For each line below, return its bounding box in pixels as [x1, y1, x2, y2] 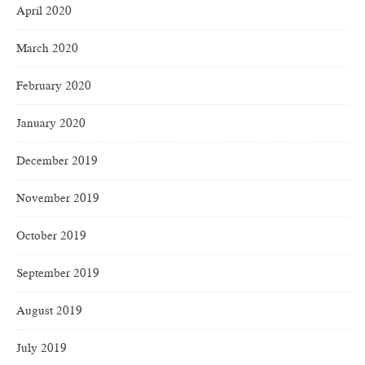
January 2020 [16, 115, 86, 132]
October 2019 [16, 227, 86, 244]
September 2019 [16, 265, 99, 282]
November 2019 [16, 190, 99, 207]
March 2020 [16, 40, 78, 57]
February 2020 [16, 77, 91, 95]
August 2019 [16, 302, 82, 319]
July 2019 [16, 340, 67, 357]
